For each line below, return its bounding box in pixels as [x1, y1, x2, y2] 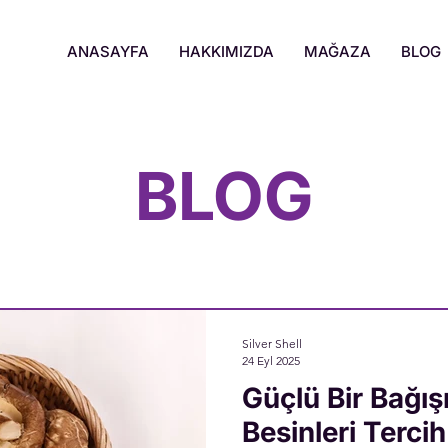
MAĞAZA [304, 42, 371, 61]
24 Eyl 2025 [242, 352, 300, 368]
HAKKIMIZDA [179, 42, 274, 61]
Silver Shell [242, 335, 302, 351]
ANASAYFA [67, 42, 149, 61]
